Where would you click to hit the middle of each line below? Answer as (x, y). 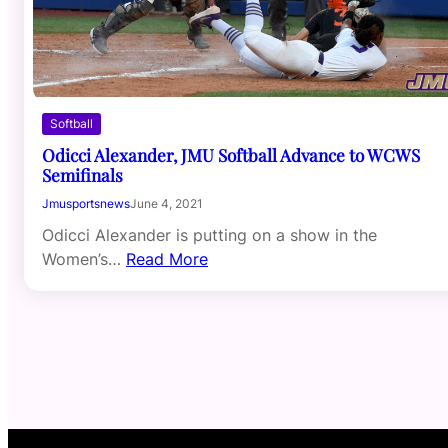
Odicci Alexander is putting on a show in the (209, 235)
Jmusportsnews (86, 204)
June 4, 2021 (166, 204)
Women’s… (84, 259)
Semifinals (82, 175)
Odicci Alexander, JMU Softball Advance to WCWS (231, 155)
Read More (167, 259)
